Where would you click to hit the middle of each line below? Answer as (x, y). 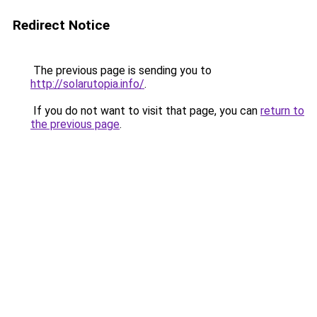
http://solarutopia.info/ (87, 84)
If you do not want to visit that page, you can (145, 111)
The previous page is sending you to (121, 70)
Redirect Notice (61, 25)
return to (282, 111)
